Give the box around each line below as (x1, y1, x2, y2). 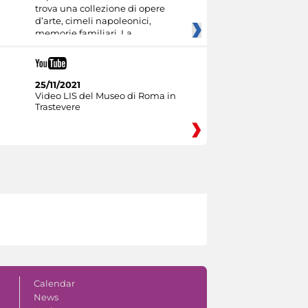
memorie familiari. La (34, 27, 132, 38)
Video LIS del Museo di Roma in (34, 89, 176, 101)
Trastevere (34, 100, 80, 112)
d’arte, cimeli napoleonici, (34, 14, 151, 26)
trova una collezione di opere (34, 2, 165, 14)
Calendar (33, 277, 75, 289)
